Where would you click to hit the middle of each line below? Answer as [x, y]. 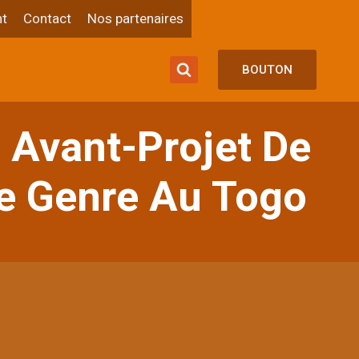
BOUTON [267, 70]
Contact [48, 19]
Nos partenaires [136, 19]
